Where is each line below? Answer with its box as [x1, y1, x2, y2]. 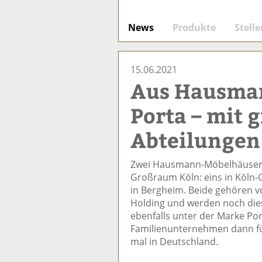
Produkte [173, 20, 216, 34]
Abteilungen [130, 125, 260, 154]
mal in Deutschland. [130, 235, 218, 248]
